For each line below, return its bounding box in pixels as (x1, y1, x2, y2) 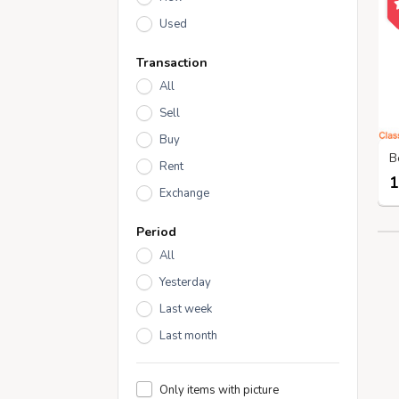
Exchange (159, 185, 209, 201)
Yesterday (159, 274, 211, 290)
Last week (159, 301, 212, 317)
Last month (159, 328, 217, 344)
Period (136, 224, 176, 240)
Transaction (136, 54, 208, 71)
